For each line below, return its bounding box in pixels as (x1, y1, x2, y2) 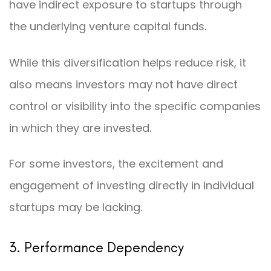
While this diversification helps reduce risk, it (9, 54, 246, 70)
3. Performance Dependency (9, 238, 184, 256)
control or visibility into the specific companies (9, 98, 261, 114)
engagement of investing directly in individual (9, 178, 254, 194)
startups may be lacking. (9, 200, 142, 215)
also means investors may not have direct (9, 76, 238, 92)
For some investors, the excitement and (9, 156, 223, 172)
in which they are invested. (9, 120, 151, 135)
